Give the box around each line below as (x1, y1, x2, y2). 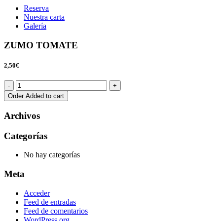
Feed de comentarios (24, 206, 88, 215)
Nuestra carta (24, 13, 65, 21)
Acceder (24, 188, 50, 197)
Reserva (24, 4, 49, 12)
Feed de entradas (24, 197, 76, 206)
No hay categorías (24, 150, 80, 159)
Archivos (4, 110, 40, 121)
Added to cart (26, 92, 64, 100)
